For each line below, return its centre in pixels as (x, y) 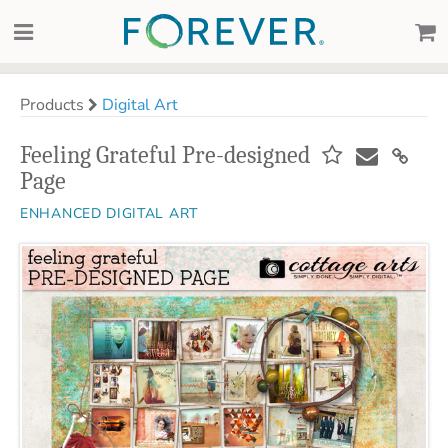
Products (54, 105)
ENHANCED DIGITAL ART (109, 213)
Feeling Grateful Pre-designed (165, 155)
